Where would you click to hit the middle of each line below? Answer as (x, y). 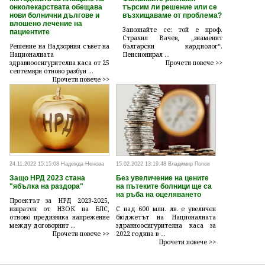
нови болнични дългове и (54, 15)
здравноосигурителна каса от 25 (60, 62)
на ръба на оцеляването (158, 195)
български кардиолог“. (172, 46)
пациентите (30, 32)
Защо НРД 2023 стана (47, 178)
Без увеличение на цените (162, 178)
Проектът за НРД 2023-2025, (60, 201)
